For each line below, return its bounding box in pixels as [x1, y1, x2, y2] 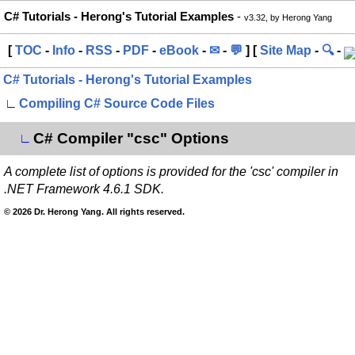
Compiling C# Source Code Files [19, 97, 215, 110]
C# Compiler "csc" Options [33, 130, 229, 147]
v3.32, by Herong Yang [244, 13, 332, 22]
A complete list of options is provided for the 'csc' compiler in [4, 165, 338, 178]
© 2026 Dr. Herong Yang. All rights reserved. [4, 207, 185, 216]
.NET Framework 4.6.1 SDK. [4, 182, 164, 196]
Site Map [260, 44, 311, 57]
